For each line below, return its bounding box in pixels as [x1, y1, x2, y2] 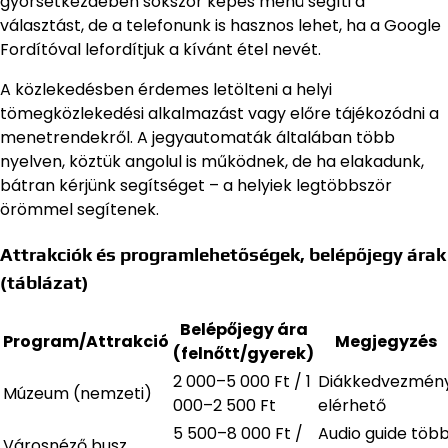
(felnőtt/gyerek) [173, 341, 314, 365]
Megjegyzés [334, 329, 437, 353]
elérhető [318, 393, 386, 417]
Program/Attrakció [3, 329, 169, 353]
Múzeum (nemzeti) [3, 381, 152, 405]
